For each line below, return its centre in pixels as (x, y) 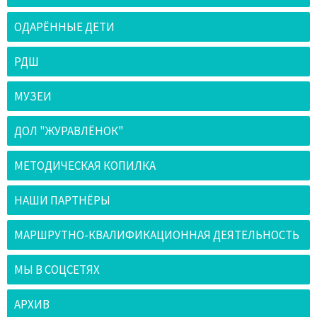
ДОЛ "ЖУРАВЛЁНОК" (69, 131)
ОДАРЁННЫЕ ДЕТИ (64, 27)
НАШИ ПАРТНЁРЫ (62, 200)
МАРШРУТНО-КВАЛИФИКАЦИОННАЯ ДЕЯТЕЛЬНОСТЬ (157, 235)
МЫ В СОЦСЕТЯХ (57, 270)
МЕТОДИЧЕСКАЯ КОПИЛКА (85, 166)
